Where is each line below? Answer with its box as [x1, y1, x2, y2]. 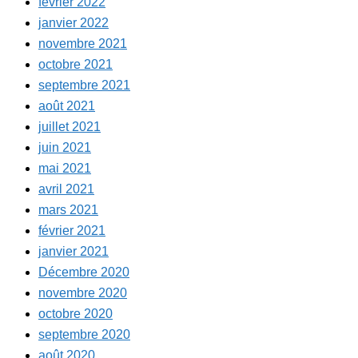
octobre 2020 [38, 307, 113, 321]
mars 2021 [38, 203, 98, 217]
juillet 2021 [38, 120, 101, 134]
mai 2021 [38, 161, 91, 176]
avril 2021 [38, 182, 94, 197]
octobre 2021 [38, 58, 113, 72]
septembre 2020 [38, 328, 130, 342]
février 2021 [38, 224, 105, 238]
